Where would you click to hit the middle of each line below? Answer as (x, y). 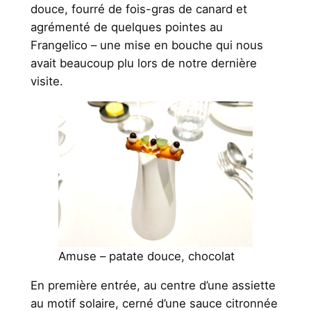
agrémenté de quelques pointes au (126, 27)
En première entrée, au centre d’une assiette (153, 286)
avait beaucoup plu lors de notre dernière (143, 64)
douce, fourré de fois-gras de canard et (138, 9)
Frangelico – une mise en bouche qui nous (146, 45)
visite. (47, 82)
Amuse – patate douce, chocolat (146, 257)
